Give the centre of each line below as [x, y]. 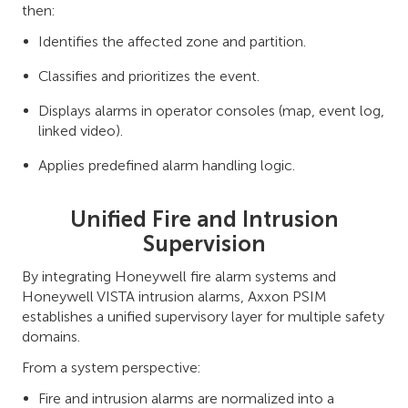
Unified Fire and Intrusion [204, 219]
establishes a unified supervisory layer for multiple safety [203, 316]
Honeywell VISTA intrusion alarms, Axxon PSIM [174, 296]
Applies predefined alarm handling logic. [167, 165]
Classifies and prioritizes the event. [149, 76]
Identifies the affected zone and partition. [172, 41]
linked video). [81, 130]
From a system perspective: [111, 367]
